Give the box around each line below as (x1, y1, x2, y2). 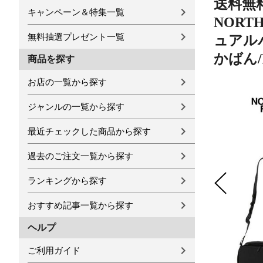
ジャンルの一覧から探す (28, 102, 124, 112)
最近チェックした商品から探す (28, 126, 151, 136)
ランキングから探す (28, 176, 107, 186)
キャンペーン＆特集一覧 (28, 7, 124, 17)
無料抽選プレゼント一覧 (28, 32, 124, 42)
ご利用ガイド (28, 245, 80, 255)
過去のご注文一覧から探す (28, 151, 133, 161)
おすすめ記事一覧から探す (28, 200, 133, 210)
